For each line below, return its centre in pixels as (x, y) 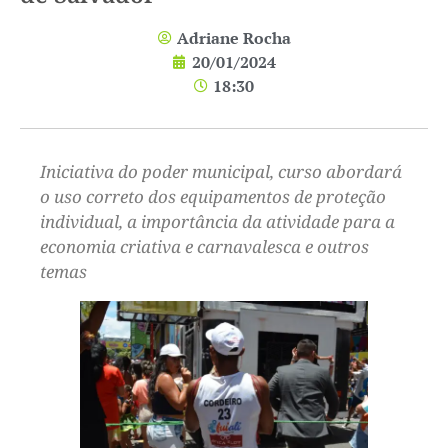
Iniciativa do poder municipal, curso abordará (221, 171)
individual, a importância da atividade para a (217, 221)
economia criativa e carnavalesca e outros (204, 246)
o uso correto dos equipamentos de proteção (213, 196)
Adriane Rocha (233, 37)
